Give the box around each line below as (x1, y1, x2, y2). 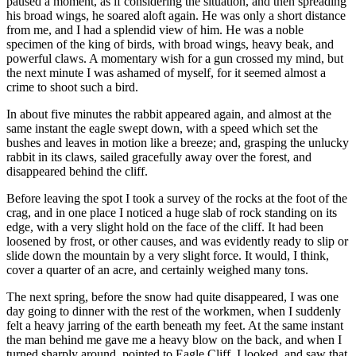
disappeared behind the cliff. (6, 164, 148, 178)
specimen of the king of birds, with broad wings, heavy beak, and (6, 37, 334, 51)
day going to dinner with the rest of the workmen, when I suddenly (6, 304, 341, 318)
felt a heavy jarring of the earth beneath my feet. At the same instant (6, 318, 343, 332)
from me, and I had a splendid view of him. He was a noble (6, 22, 304, 37)
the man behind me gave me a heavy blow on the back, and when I (6, 332, 342, 346)
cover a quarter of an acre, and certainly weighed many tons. (6, 262, 308, 277)
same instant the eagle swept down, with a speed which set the (6, 121, 318, 135)
